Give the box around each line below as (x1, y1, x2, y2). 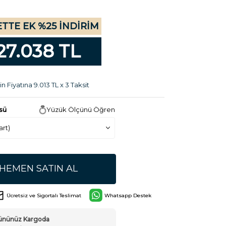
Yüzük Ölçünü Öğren (46, 105, 115, 114)
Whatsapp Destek (104, 192, 151, 199)
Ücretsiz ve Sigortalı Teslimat (7, 192, 81, 199)
